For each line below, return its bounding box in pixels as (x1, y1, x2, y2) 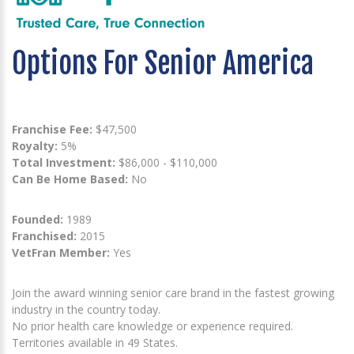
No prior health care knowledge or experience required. (12, 318, 293, 333)
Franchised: (12, 228, 77, 243)
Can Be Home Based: (12, 171, 128, 186)
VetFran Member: (12, 244, 110, 260)
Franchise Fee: (12, 121, 96, 137)
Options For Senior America (12, 45, 314, 81)
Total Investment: (12, 154, 119, 170)
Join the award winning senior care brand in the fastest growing (12, 284, 334, 300)
